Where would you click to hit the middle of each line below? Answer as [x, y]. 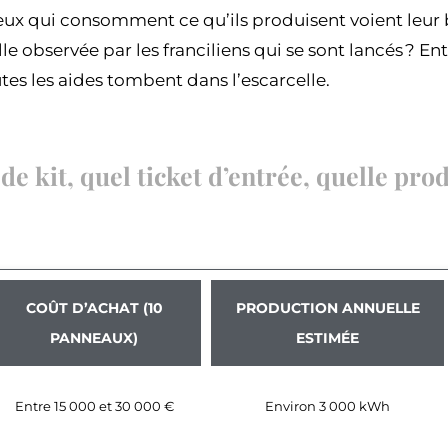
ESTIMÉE [327, 338]
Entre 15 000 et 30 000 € [94, 406]
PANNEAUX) [94, 338]
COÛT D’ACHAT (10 [94, 308]
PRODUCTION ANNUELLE [327, 308]
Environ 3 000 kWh [327, 406]
